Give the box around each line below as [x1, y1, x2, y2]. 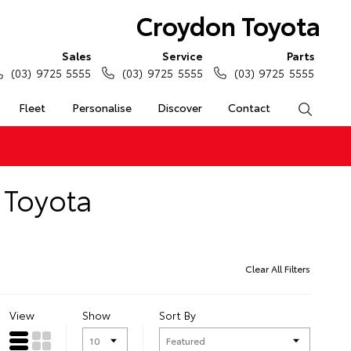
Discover [157, 100, 202, 115]
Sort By [159, 307, 196, 323]
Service [161, 48, 203, 63]
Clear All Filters [245, 261, 310, 275]
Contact [228, 100, 271, 115]
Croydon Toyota [136, 7, 320, 42]
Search [312, 100, 347, 115]
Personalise [71, 100, 132, 115]
